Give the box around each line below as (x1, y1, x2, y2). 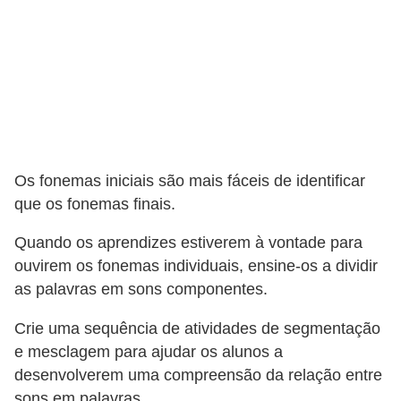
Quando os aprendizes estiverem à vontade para (14, 234, 363, 252)
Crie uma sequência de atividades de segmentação (14, 320, 380, 338)
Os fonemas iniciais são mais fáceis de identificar (14, 171, 365, 190)
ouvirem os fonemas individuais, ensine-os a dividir (14, 257, 378, 276)
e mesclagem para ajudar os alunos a (14, 343, 283, 362)
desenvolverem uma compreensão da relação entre (14, 366, 382, 385)
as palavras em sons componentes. (14, 280, 268, 299)
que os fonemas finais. (14, 194, 175, 213)
